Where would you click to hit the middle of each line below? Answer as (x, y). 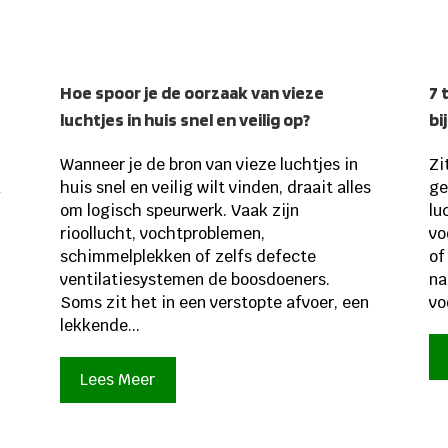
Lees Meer (118, 380)
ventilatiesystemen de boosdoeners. (194, 280)
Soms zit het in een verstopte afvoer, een (214, 303)
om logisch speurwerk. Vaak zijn (179, 211)
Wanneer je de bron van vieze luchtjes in (208, 165)
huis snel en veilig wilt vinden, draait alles (215, 188)
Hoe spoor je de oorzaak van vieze (191, 93)
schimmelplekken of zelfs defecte (187, 257)
